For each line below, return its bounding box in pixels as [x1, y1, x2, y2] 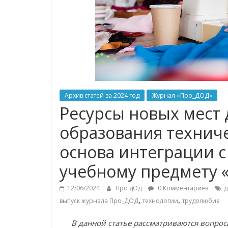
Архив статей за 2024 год [65, 91, 139, 100]
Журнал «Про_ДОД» [152, 91, 212, 100]
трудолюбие [182, 196, 220, 205]
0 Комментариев [156, 184, 208, 192]
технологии [142, 196, 178, 205]
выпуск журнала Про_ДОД [60, 196, 138, 205]
